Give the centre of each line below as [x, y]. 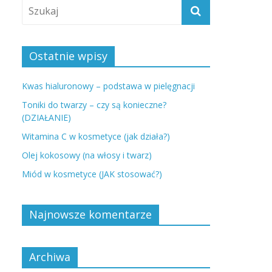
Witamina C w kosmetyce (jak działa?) [96, 136]
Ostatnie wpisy [68, 56]
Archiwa [50, 257]
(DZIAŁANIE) [46, 117]
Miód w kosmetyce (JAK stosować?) [92, 174]
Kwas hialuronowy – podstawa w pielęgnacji [108, 86]
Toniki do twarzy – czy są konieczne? [94, 105]
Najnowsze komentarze [90, 214]
